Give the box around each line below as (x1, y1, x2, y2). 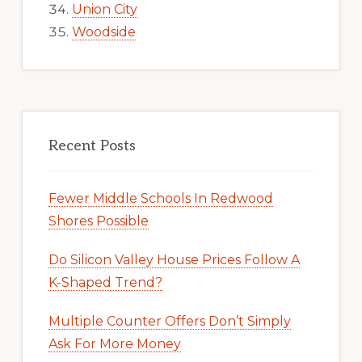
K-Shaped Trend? (48, 275, 162, 291)
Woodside (71, 24, 136, 40)
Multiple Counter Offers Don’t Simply (48, 314, 291, 330)
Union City (71, 2, 137, 18)
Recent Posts (48, 137, 136, 155)
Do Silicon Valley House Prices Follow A (48, 252, 300, 268)
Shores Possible (48, 213, 149, 229)
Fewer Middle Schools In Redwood (48, 191, 273, 207)
